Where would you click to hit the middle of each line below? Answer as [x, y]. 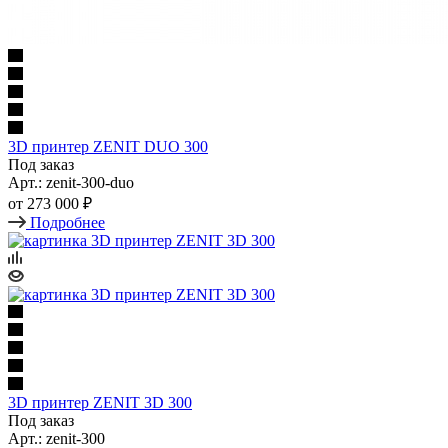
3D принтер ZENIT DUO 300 [108, 146]
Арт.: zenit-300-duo [71, 182]
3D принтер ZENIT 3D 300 [100, 402]
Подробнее [67, 222]
